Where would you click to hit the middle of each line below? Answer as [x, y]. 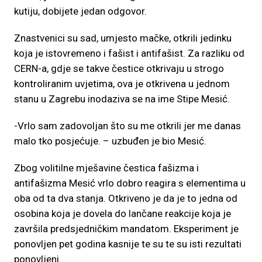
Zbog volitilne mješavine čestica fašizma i [106, 168]
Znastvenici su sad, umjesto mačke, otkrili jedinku [123, 38]
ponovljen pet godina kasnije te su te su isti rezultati [128, 244]
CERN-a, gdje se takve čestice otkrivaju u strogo [119, 68]
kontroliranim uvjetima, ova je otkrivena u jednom [122, 84]
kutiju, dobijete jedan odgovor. [80, 11]
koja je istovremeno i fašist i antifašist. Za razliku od [129, 53]
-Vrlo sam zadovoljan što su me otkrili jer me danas [127, 126]
